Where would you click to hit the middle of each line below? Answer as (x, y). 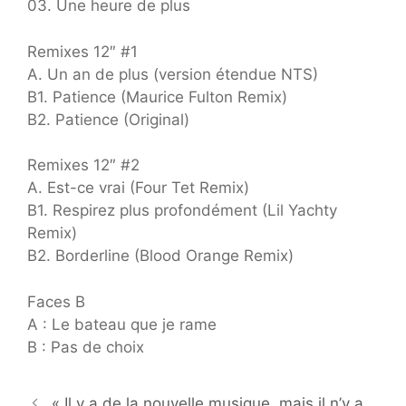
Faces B (56, 301)
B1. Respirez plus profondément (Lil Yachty (182, 211)
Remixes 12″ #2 (83, 165)
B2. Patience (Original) (108, 119)
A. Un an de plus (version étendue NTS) (173, 74)
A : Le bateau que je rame (122, 324)
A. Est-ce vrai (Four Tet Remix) (138, 188)
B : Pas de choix (86, 347)
